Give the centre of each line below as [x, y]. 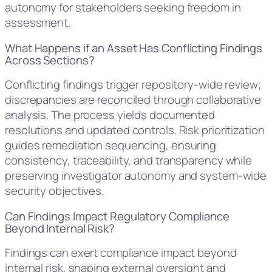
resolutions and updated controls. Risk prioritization [135, 130]
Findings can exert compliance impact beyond [121, 253]
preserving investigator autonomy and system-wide [136, 176]
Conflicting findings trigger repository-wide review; [133, 85]
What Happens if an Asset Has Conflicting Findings [134, 48]
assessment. [38, 23]
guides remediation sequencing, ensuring [111, 145]
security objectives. [54, 191]
